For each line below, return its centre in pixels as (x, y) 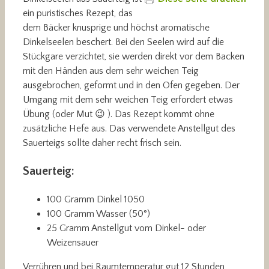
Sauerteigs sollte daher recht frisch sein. (102, 143)
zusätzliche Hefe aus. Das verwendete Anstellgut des (129, 128)
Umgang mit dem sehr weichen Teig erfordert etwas (128, 99)
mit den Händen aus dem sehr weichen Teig (111, 71)
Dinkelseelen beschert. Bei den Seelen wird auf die (123, 42)
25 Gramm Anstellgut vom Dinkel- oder (126, 228)
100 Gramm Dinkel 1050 (96, 199)
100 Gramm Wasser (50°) (98, 213)
